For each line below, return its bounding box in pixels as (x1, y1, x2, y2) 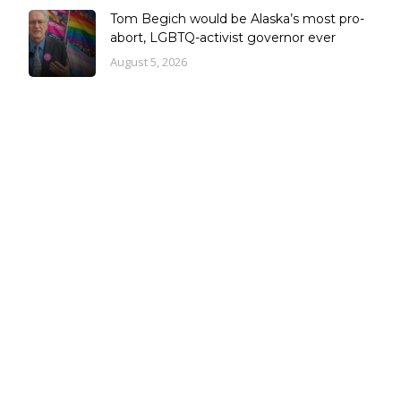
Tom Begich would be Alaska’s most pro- (110, 10, 364, 27)
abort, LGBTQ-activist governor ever (110, 29, 336, 46)
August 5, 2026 (110, 54, 187, 70)
